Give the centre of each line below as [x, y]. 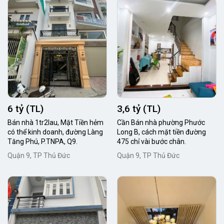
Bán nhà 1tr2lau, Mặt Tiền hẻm [55, 122]
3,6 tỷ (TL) [139, 109]
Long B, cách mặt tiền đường [161, 132]
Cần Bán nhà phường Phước [161, 122]
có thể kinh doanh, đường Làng [55, 132]
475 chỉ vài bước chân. [151, 141]
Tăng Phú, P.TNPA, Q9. [42, 141]
